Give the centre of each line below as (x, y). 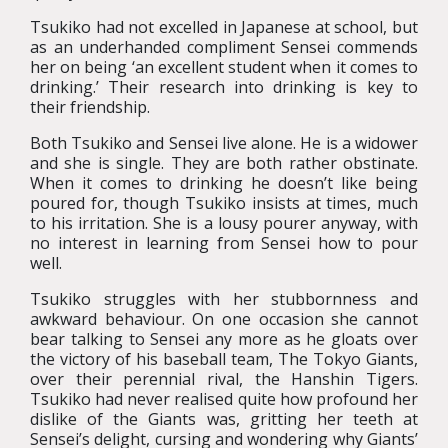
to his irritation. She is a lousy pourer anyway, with (224, 223)
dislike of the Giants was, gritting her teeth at (224, 419)
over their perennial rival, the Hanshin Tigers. (224, 379)
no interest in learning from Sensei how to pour (224, 243)
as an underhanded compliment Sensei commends (224, 47)
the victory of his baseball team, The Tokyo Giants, (224, 359)
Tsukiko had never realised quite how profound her (224, 399)
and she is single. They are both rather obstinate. (224, 163)
